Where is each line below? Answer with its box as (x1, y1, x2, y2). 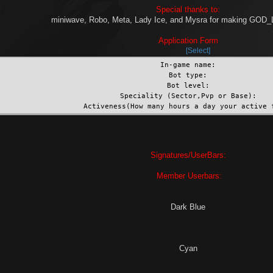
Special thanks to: (156, 5, 220, 15)
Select (188, 46, 208, 55)
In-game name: (160, 60, 216, 69)
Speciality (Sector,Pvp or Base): (119, 91, 257, 101)
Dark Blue (171, 202, 205, 212)
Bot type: (169, 71, 207, 80)
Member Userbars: (154, 171, 222, 181)
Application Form (158, 36, 218, 46)
